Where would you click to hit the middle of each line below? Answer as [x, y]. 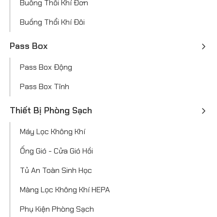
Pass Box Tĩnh [45, 86]
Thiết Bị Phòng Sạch [51, 110]
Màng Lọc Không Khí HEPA [65, 189]
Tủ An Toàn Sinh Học [56, 170]
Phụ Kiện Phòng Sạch [57, 209]
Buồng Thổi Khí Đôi [52, 22]
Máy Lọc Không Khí [53, 131]
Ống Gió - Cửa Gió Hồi [56, 151]
